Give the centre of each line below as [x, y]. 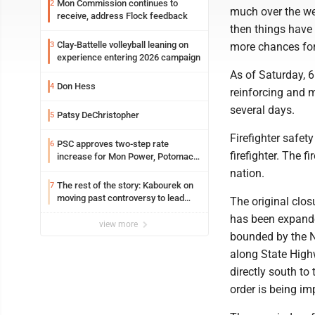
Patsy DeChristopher [98, 115]
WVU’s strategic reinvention [112, 211]
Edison [70, 169]
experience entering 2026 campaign [129, 57]
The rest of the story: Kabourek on [125, 185]
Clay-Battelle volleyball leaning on [123, 45]
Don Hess [76, 86]
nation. [247, 173]
